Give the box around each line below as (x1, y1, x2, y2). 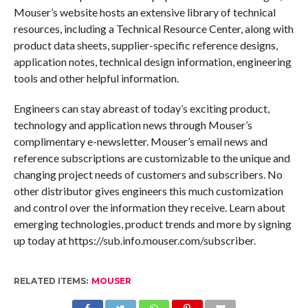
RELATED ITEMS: (13, 276, 88, 287)
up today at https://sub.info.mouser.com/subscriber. (13, 234, 256, 247)
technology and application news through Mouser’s (13, 118, 252, 132)
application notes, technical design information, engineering (13, 55, 291, 69)
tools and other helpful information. (13, 71, 179, 85)
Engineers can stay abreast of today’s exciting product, (13, 102, 269, 115)
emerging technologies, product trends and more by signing (13, 217, 291, 231)
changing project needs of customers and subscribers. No (13, 168, 283, 181)
